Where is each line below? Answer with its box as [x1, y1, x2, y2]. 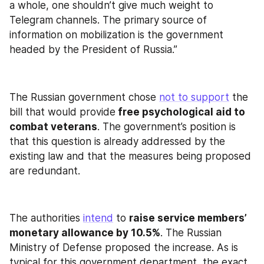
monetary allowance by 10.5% [9, 227, 160, 239]
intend [83, 212, 113, 224]
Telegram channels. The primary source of [9, 14, 207, 26]
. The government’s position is [97, 120, 236, 133]
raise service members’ [129, 212, 247, 224]
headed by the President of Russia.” [9, 44, 177, 55]
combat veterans [9, 120, 97, 133]
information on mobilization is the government [9, 29, 223, 41]
